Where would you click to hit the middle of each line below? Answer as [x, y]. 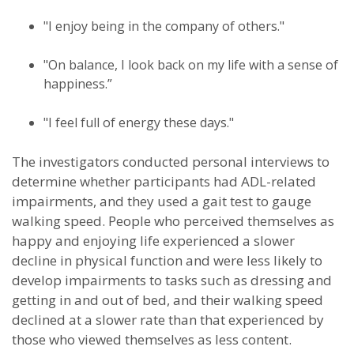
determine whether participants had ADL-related [164, 181]
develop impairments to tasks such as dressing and [172, 280]
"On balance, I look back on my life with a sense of [191, 65]
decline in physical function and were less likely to [167, 260]
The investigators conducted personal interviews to [171, 162]
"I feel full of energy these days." [139, 122]
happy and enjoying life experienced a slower [153, 241]
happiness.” [78, 84]
